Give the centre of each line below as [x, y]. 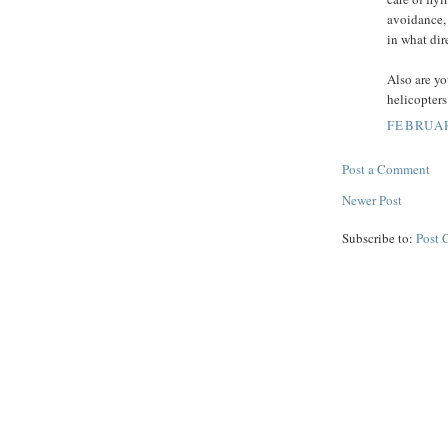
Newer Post [372, 199]
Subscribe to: [379, 237]
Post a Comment [386, 168]
